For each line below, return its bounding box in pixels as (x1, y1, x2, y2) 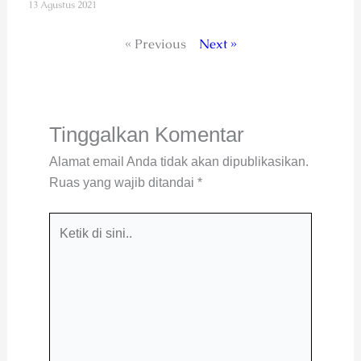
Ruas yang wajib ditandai (48, 176, 197, 190)
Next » (198, 35, 237, 53)
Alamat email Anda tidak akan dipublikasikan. (48, 155, 309, 169)
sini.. (48, 257, 75, 272)
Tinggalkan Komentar (48, 122, 244, 147)
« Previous (124, 35, 186, 53)
